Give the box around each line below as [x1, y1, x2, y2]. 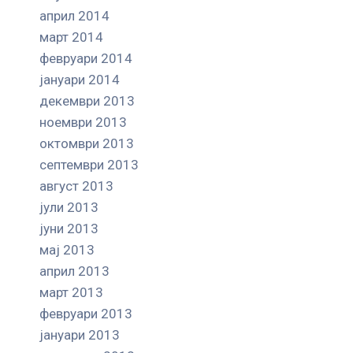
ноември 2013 [39, 113, 127, 130]
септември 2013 [39, 156, 139, 173]
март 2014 [39, 28, 103, 45]
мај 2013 [39, 241, 95, 258]
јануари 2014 [39, 71, 120, 87]
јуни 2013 [39, 220, 98, 236]
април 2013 [39, 262, 110, 279]
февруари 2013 [39, 305, 132, 321]
